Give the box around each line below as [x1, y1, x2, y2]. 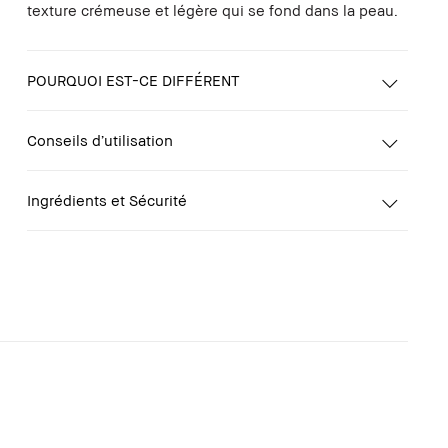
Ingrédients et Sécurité [26, 190, 187, 209]
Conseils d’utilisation [26, 130, 173, 149]
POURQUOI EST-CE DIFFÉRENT [26, 70, 240, 89]
